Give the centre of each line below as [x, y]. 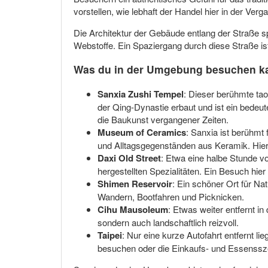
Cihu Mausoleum [133, 209]
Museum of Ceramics [142, 132]
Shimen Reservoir [135, 183]
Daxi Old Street [129, 158]
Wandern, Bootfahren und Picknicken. [171, 196]
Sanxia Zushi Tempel [141, 94]
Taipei [110, 235]
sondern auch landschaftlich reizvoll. [168, 222]
